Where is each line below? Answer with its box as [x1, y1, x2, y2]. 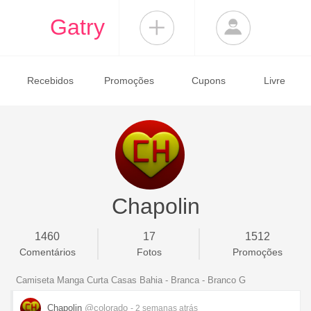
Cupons [191, 75, 226, 86]
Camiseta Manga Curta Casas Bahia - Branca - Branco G [16, 275, 246, 285]
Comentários [19, 246, 76, 258]
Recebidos [26, 75, 74, 86]
